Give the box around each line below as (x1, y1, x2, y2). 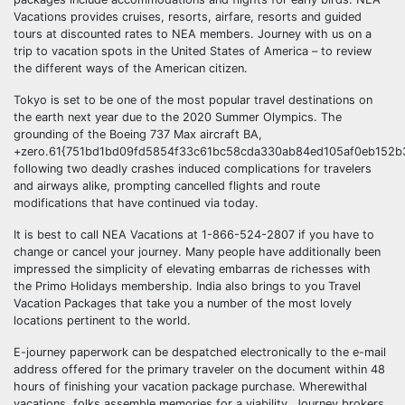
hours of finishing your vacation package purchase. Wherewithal (14, 380, 367, 393)
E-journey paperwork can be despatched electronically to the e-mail (14, 345, 386, 359)
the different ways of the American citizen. (14, 61, 248, 75)
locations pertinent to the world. (14, 314, 191, 327)
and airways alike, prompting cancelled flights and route (14, 179, 320, 193)
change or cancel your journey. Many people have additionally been (14, 245, 381, 259)
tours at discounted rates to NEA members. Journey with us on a (14, 27, 372, 41)
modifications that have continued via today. (14, 196, 259, 210)
